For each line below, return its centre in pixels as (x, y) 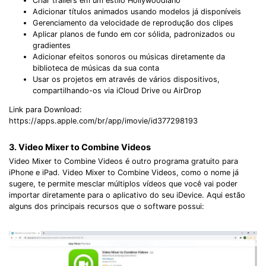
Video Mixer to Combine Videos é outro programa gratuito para (123, 161)
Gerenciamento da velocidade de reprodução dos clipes (133, 23)
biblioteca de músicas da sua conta (96, 68)
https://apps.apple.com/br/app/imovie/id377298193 (103, 121)
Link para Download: (45, 110)
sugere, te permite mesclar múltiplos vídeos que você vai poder (123, 184)
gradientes (52, 46)
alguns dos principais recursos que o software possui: (107, 207)
